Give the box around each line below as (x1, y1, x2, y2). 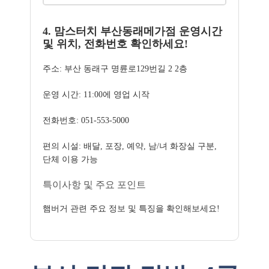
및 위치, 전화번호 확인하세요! (43, 38, 188, 50)
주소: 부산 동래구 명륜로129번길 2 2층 (43, 64, 187, 73)
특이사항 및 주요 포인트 (43, 180, 146, 190)
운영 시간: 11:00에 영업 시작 (43, 90, 150, 99)
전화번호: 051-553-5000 (43, 116, 129, 125)
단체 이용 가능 (43, 155, 98, 164)
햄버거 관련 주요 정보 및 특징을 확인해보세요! (43, 204, 220, 213)
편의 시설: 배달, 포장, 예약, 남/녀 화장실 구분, (43, 142, 217, 151)
